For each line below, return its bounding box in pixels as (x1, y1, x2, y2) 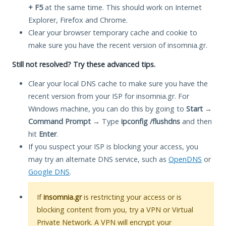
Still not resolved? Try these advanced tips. (12, 59, 155, 69)
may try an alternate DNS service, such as (28, 154, 168, 164)
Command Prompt (28, 116, 91, 126)
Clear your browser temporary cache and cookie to (28, 27, 197, 37)
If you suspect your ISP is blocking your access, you (28, 141, 198, 151)
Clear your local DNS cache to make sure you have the (28, 78, 208, 88)
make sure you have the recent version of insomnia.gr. (28, 40, 207, 50)
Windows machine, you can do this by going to (28, 103, 186, 114)
